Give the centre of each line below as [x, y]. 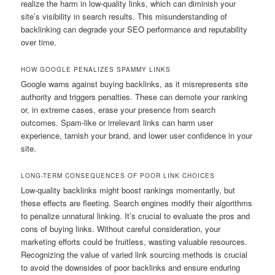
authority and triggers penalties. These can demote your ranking [134, 97]
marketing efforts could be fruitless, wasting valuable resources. [134, 242]
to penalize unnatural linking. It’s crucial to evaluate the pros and [136, 216]
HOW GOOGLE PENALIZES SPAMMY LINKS [96, 70]
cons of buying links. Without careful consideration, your [121, 229]
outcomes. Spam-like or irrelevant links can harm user [117, 123]
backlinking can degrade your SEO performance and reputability [134, 29]
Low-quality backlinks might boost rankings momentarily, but [128, 190]
